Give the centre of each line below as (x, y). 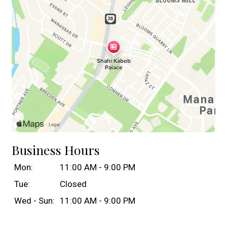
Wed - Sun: (34, 201)
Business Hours (56, 150)
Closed (73, 184)
